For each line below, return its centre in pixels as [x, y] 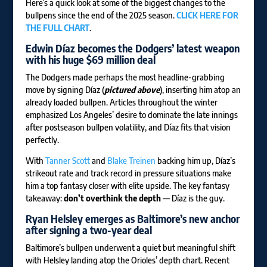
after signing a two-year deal [89, 230]
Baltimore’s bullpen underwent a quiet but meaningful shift [130, 248]
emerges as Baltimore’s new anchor [161, 219]
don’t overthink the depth [112, 198]
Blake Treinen [131, 161]
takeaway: [44, 198]
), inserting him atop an [200, 90]
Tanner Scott [67, 161]
